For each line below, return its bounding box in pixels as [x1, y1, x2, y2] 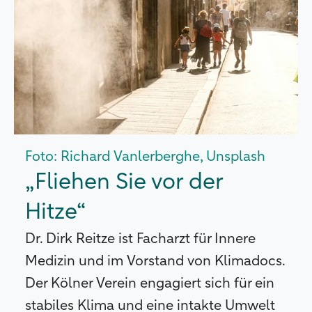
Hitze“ [25, 201, 86, 224]
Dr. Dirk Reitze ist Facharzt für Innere [25, 231, 256, 246]
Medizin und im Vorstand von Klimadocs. [25, 253, 285, 268]
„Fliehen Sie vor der [25, 171, 223, 194]
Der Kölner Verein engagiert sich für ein [25, 276, 274, 290]
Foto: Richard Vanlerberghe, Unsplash [25, 149, 265, 164]
